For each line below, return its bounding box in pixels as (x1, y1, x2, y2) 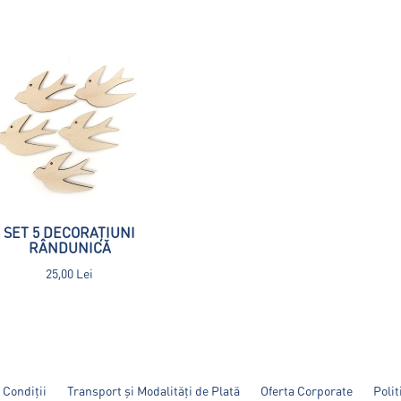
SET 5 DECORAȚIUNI (4, 222, 136, 242)
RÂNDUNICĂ (28, 237, 111, 257)
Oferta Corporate (260, 381, 353, 398)
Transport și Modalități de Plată (67, 381, 240, 398)
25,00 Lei (46, 264, 94, 281)
